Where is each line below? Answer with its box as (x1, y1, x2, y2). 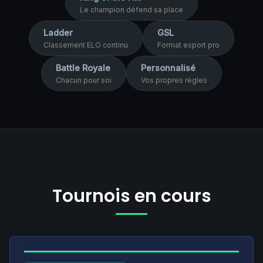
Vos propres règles (141, 76, 207, 85)
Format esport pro (157, 41, 220, 49)
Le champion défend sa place (80, 5, 183, 14)
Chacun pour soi (56, 76, 112, 85)
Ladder (43, 28, 73, 38)
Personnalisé (141, 63, 195, 73)
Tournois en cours (52, 184, 211, 208)
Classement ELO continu (43, 41, 128, 49)
